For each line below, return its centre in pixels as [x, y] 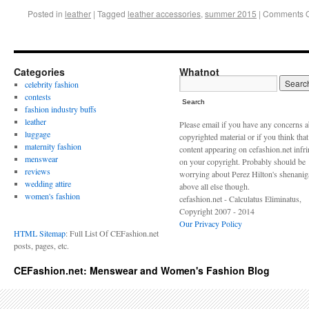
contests [38, 97]
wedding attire [48, 183]
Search [193, 102]
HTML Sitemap [40, 233]
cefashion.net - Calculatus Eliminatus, [240, 199]
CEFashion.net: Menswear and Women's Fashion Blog [142, 270]
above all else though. [215, 186]
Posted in [45, 13]
